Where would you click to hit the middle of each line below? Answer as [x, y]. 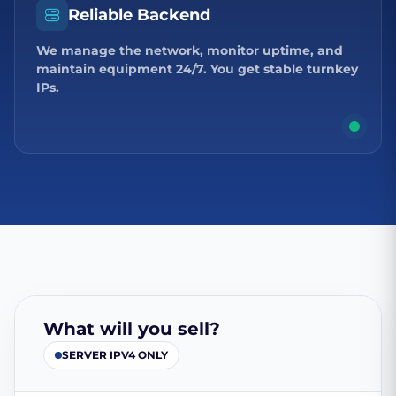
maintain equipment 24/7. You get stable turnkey [197, 69]
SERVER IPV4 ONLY [115, 355]
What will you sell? [132, 329]
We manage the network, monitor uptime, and [190, 51]
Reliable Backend [139, 15]
